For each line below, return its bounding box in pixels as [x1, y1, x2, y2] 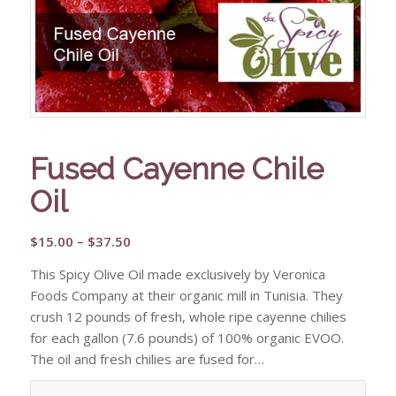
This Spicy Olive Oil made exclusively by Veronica [29, 264, 325, 283]
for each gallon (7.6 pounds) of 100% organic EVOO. [29, 328, 344, 346]
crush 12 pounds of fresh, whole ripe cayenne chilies [29, 307, 346, 325]
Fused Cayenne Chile [29, 150, 324, 187]
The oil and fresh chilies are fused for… [29, 349, 264, 368]
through [129, 294, 183, 313]
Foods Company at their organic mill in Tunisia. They [29, 286, 343, 304]
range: [129, 252, 171, 270]
